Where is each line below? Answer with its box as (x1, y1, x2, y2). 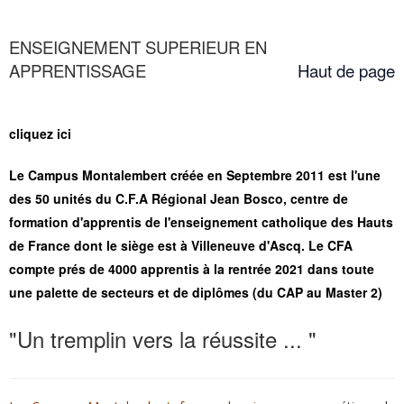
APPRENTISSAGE (9, 59, 146, 83)
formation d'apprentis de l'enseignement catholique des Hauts (9, 213, 393, 232)
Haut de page (298, 59, 395, 83)
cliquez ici (9, 124, 71, 143)
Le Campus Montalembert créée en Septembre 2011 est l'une (9, 166, 381, 185)
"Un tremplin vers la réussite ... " (9, 323, 317, 355)
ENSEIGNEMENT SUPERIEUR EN (9, 35, 267, 60)
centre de (290, 189, 348, 208)
